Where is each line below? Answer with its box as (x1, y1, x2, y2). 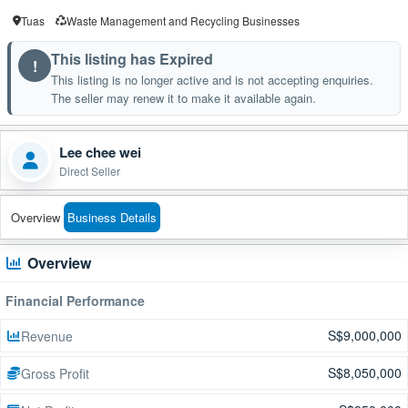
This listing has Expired (51, 48, 213, 69)
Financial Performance (5, 291, 145, 310)
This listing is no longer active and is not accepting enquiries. (51, 71, 373, 88)
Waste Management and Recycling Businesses (66, 13, 300, 28)
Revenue (21, 326, 73, 345)
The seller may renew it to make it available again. (51, 89, 316, 107)
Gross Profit (21, 363, 89, 382)
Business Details (67, 209, 157, 226)
